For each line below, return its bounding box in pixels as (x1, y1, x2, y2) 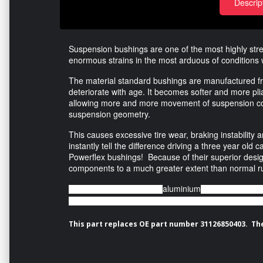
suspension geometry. (69, 107, 150, 120)
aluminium (163, 182, 201, 194)
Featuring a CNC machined (69, 184, 163, 194)
